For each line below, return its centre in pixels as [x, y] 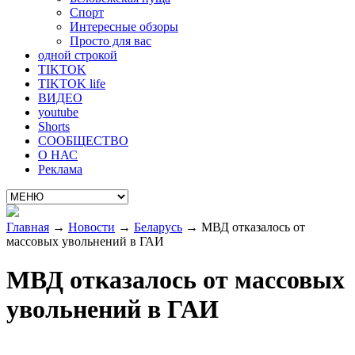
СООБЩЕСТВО [83, 141]
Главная [28, 227]
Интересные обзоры [124, 27]
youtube [58, 112]
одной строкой [78, 55]
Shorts [54, 126]
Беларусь [158, 227]
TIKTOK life [72, 84]
